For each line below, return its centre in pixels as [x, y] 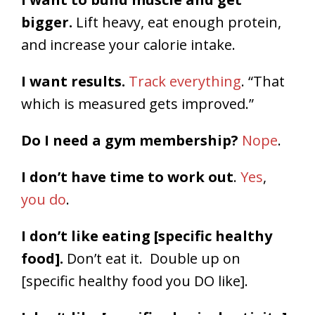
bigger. [47, 22]
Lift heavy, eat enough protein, [177, 22]
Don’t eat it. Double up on [152, 259]
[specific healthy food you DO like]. [135, 281]
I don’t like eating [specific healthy [147, 236]
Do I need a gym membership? [130, 141]
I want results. [73, 82]
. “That [263, 82]
